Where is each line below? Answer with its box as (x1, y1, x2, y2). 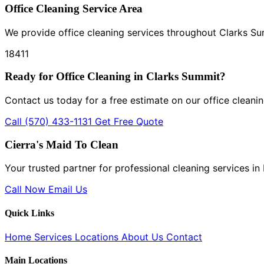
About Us (121, 230, 166, 243)
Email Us (48, 183, 87, 196)
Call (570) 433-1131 (5, 115, 95, 127)
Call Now (5, 183, 48, 196)
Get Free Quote (95, 115, 163, 127)
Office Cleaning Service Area (5, 2, 143, 15)
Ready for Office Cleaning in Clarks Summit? (5, 70, 226, 83)
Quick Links (5, 207, 54, 218)
